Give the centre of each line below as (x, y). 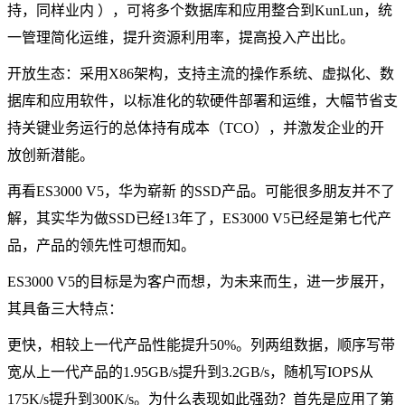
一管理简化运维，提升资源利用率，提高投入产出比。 (181, 37)
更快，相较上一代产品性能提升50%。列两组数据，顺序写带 (201, 344)
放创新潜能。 (51, 155)
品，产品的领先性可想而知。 (101, 245)
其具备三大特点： (65, 308)
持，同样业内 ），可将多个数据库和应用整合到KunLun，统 (200, 10)
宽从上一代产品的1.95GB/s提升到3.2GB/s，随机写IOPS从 (190, 372)
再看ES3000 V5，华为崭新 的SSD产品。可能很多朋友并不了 (201, 191)
